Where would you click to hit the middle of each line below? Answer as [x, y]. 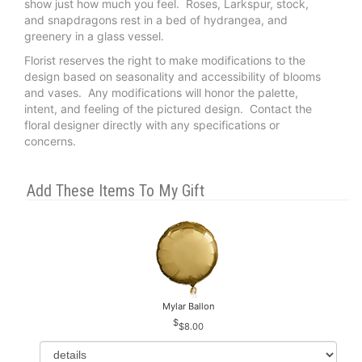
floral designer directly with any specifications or [152, 124]
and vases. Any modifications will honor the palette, [161, 92]
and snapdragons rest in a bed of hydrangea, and [156, 19]
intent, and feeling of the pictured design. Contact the [168, 108]
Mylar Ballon [188, 307]
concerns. [52, 141]
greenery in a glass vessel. [94, 36]
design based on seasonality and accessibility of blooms [173, 76]
